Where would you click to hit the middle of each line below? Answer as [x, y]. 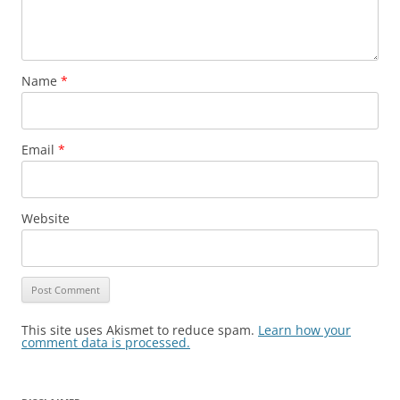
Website [46, 218]
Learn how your [304, 329]
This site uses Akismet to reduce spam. [140, 329]
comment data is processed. [106, 342]
